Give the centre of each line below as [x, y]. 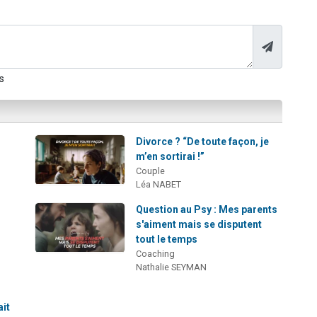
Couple [151, 171]
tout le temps [167, 240]
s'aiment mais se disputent [199, 225]
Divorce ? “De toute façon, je [203, 142]
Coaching [156, 254]
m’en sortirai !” [171, 157]
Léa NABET [159, 185]
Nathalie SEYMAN [172, 267]
